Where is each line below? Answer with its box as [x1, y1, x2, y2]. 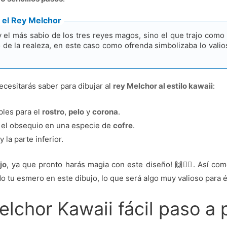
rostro [42, 107, 65, 117]
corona [92, 107, 119, 117]
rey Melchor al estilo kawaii [113, 81, 213, 91]
